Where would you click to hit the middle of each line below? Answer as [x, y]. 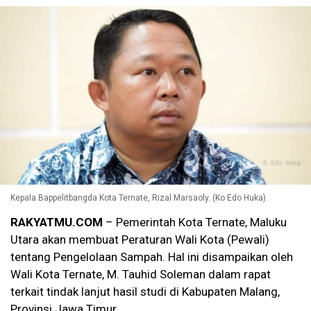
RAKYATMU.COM [57, 222]
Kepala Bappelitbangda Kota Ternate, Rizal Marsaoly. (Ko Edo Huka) [138, 198]
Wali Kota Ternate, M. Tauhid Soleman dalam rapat [141, 275]
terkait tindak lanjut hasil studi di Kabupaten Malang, [145, 292]
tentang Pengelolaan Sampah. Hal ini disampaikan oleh [152, 257]
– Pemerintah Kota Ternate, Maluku [195, 222]
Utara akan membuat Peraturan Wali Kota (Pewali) [140, 240]
